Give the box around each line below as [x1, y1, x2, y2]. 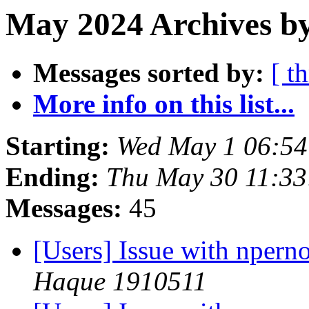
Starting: [6, 131, 110, 161]
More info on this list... [33, 89, 295, 119]
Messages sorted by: [33, 58, 264, 88]
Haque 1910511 [33, 266, 207, 297]
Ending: [6, 162, 99, 192]
